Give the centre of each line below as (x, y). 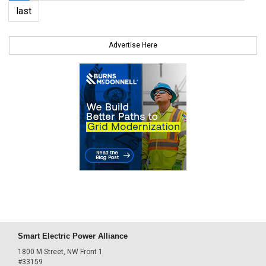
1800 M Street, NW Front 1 (60, 251)
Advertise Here (133, 45)
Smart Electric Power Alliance (73, 236)
